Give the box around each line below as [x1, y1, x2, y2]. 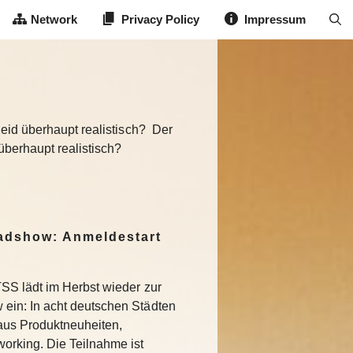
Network [30, 13, 77, 26]
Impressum [243, 13, 306, 26]
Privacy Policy [121, 13, 200, 26]
